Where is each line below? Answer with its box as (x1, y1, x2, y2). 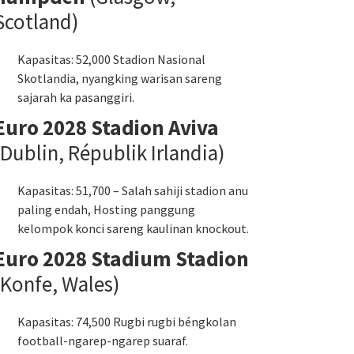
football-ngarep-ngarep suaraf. (17, 333, 188, 348)
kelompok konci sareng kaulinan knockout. (17, 220, 249, 236)
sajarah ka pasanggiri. (17, 89, 134, 105)
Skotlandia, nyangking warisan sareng (17, 70, 222, 86)
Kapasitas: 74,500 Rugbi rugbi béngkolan (17, 314, 236, 330)
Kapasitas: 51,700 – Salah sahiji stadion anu (17, 183, 248, 198)
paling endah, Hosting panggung (17, 201, 195, 217)
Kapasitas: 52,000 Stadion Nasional (17, 51, 205, 67)
